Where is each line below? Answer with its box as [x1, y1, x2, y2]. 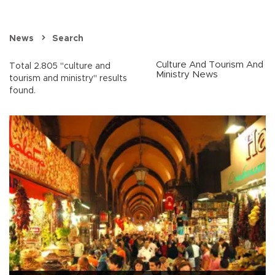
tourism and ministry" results [9, 74, 127, 83]
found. [9, 87, 36, 96]
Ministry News [156, 70, 218, 80]
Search [52, 34, 83, 44]
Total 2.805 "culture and [9, 62, 110, 71]
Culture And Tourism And [156, 60, 263, 70]
